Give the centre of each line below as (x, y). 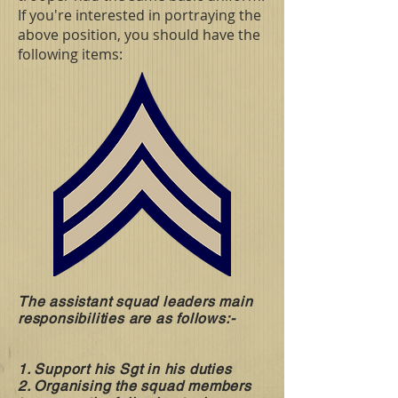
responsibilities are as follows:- (142, 318)
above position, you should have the (139, 34)
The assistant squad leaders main (135, 301)
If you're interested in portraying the (139, 15)
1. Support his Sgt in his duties (127, 369)
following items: (70, 54)
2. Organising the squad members (135, 386)
